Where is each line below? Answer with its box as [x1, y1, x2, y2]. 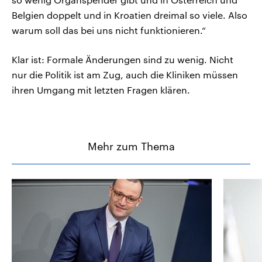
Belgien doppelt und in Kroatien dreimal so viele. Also [12, 9, 247, 21]
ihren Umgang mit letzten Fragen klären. [12, 84, 190, 96]
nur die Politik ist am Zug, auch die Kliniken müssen [12, 69, 238, 81]
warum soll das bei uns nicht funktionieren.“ [12, 25, 206, 36]
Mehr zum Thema [87, 140, 175, 153]
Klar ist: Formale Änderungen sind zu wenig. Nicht [12, 54, 233, 65]
